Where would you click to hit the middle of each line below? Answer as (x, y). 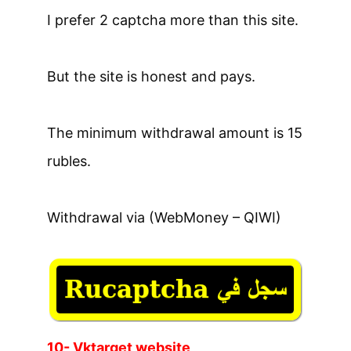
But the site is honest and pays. (151, 77)
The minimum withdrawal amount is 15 (175, 133)
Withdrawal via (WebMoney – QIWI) (164, 218)
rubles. (69, 161)
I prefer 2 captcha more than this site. (173, 20)
